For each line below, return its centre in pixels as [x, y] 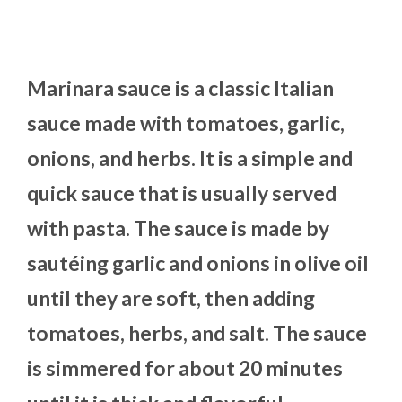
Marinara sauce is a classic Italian [180, 88]
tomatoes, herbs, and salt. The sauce [197, 333]
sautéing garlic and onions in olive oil [198, 263]
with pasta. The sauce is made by [178, 228]
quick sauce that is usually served [182, 193]
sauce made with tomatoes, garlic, [186, 123]
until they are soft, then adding [171, 298]
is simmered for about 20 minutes [185, 368]
